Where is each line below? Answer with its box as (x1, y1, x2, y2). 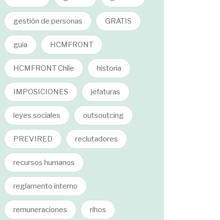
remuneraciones (13, 205, 67, 214)
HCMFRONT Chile (13, 64, 74, 73)
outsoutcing (83, 111, 124, 120)
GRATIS (105, 17, 132, 26)
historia (97, 64, 121, 73)
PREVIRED (13, 135, 53, 143)
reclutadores (75, 135, 118, 143)
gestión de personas (13, 17, 82, 26)
